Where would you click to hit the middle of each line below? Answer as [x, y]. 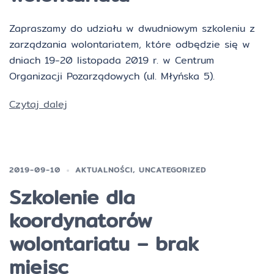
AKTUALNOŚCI [104, 170]
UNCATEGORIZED [172, 170]
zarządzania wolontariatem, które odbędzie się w [130, 44]
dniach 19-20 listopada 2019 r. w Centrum [112, 60]
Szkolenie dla [72, 197]
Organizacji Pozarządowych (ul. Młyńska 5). [112, 76]
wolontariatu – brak [104, 243]
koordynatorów [81, 220]
